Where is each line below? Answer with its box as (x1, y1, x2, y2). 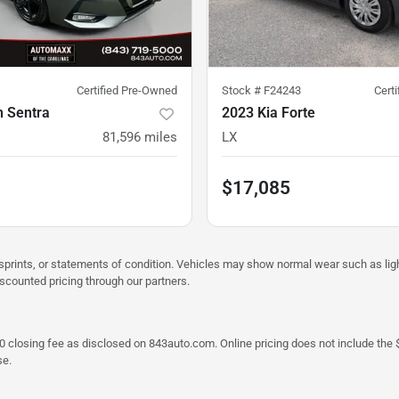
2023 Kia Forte (222, 104, 315, 122)
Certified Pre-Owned (77, 84, 177, 98)
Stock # (222, 84, 264, 98)
